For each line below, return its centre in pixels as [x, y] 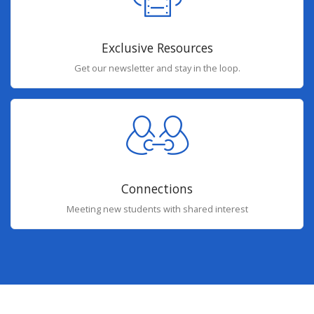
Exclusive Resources [157, 47]
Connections [157, 189]
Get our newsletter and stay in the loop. [157, 68]
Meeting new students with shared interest [157, 209]
